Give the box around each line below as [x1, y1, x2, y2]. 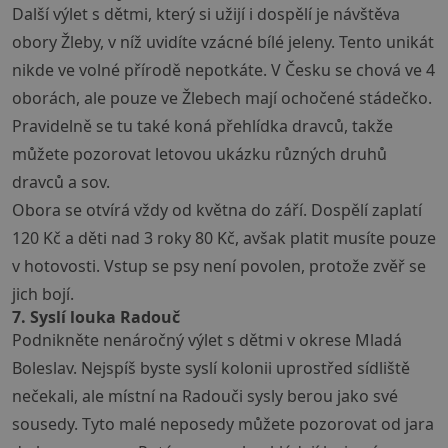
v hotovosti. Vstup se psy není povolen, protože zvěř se [12, 255, 426, 278]
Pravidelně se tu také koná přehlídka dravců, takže [12, 115, 393, 138]
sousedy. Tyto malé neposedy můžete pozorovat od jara [12, 413, 434, 436]
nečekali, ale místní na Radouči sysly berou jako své [12, 385, 398, 408]
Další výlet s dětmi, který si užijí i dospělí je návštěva [12, 3, 400, 26]
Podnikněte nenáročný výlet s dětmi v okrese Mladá [12, 329, 402, 352]
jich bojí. [12, 283, 74, 306]
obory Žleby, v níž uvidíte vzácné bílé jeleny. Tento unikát [12, 31, 434, 54]
